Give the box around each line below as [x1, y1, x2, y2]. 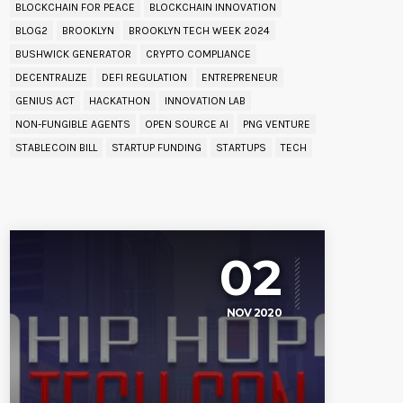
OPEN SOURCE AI [145, 117, 228, 130]
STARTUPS [216, 140, 266, 154]
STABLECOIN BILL [15, 140, 97, 154]
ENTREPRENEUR [201, 70, 278, 84]
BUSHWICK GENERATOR [15, 47, 131, 60]
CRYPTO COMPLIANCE [146, 47, 251, 60]
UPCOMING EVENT [10, 190, 136, 208]
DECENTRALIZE [15, 70, 87, 84]
